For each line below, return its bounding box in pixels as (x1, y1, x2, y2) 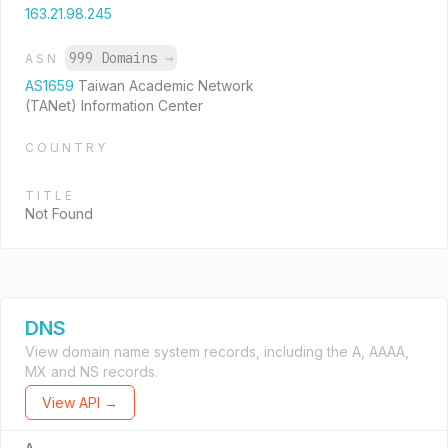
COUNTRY (25, 140, 108, 155)
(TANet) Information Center (25, 97, 203, 114)
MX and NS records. (25, 363, 158, 380)
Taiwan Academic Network (78, 77, 254, 94)
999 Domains (69, 49, 165, 67)
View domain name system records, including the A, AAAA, (25, 343, 409, 360)
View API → (42, 394, 118, 411)
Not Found (25, 205, 93, 222)
